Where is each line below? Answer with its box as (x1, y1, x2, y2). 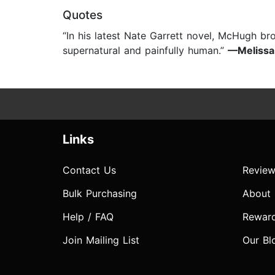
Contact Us (63, 164, 116, 177)
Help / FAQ (63, 211, 114, 223)
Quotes (63, 8, 103, 23)
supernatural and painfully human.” (63, 44, 228, 57)
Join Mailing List (63, 234, 139, 247)
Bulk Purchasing (63, 187, 137, 200)
